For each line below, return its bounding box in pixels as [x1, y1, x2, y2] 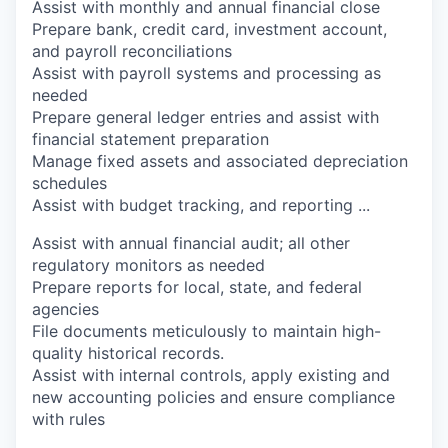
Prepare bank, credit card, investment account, [32, 19, 387, 39]
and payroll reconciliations [32, 41, 232, 61]
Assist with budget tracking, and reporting [32, 195, 358, 215]
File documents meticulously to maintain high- [32, 321, 381, 341]
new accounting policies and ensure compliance [32, 387, 395, 407]
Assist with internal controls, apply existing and [32, 365, 390, 385]
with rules [32, 409, 105, 429]
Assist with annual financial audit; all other [32, 233, 350, 253]
